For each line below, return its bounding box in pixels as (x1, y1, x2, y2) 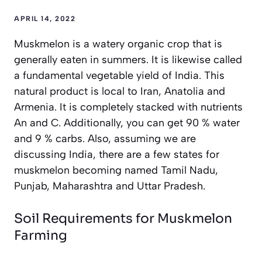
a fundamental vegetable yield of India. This (14, 68, 225, 82)
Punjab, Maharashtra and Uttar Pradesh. (14, 179, 205, 192)
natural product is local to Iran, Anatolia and (14, 84, 225, 98)
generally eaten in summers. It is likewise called (14, 53, 242, 66)
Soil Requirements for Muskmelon (14, 210, 232, 226)
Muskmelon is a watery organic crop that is (14, 37, 222, 50)
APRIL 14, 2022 (14, 14, 75, 23)
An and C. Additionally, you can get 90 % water (14, 116, 240, 129)
